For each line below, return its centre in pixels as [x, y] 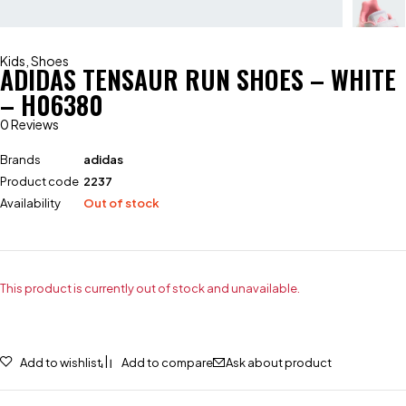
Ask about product [279, 362]
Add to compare [167, 362]
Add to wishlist [61, 362]
